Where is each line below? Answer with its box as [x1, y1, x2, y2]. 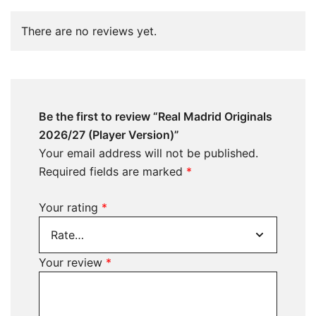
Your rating [39, 200, 102, 214]
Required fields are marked [39, 164, 186, 178]
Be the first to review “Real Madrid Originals [39, 109, 272, 123]
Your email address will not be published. [39, 146, 258, 160]
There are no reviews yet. [21, 24, 157, 38]
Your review [39, 255, 106, 269]
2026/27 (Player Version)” [39, 128, 179, 142]
